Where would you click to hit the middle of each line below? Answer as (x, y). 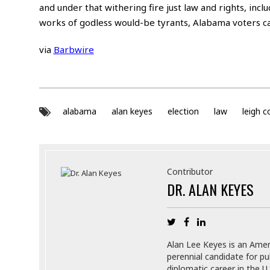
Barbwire (74, 49)
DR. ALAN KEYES (210, 189)
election (183, 111)
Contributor (190, 171)
